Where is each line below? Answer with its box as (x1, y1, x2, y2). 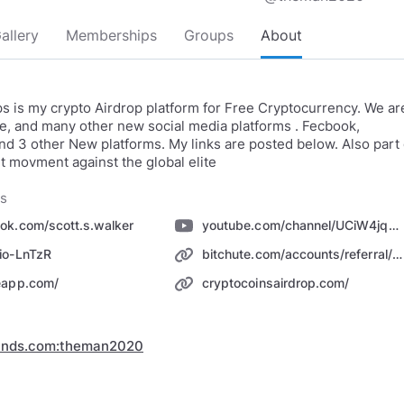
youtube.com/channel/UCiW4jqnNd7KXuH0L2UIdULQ (388, 217, 399, 233)
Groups (184, 26, 234, 44)
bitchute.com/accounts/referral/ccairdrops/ (391, 246, 402, 262)
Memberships (66, 26, 157, 44)
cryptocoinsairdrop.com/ (202, 275, 350, 290)
